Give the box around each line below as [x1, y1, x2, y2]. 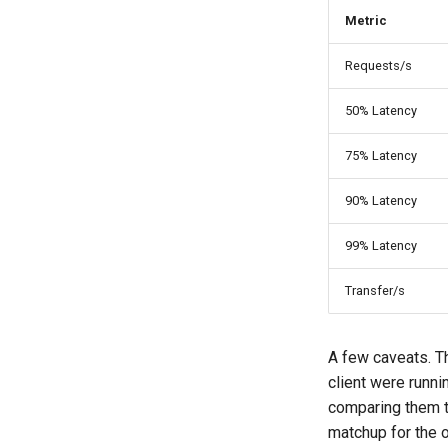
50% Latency [345, 103, 417, 118]
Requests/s [345, 58, 412, 73]
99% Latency [345, 238, 417, 253]
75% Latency [345, 148, 417, 163]
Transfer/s [345, 283, 405, 298]
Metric [345, 13, 387, 28]
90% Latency [345, 193, 417, 208]
